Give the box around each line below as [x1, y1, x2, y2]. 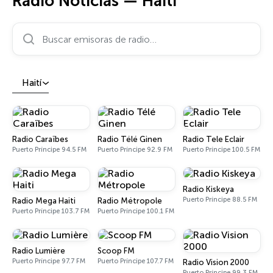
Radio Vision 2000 [183, 258, 249, 267]
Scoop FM [97, 246, 135, 255]
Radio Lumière [12, 246, 65, 255]
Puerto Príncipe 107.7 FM [97, 257, 174, 265]
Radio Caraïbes [12, 135, 68, 144]
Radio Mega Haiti [12, 196, 76, 205]
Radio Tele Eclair [183, 135, 244, 144]
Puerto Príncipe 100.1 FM [97, 207, 174, 215]
